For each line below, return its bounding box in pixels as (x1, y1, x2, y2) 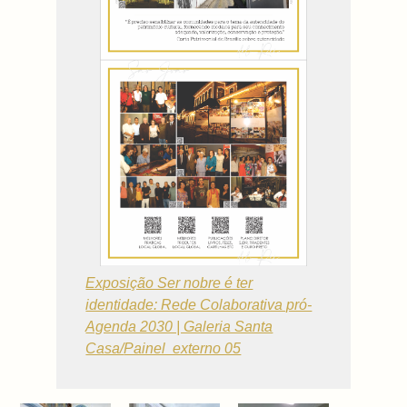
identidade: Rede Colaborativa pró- (85, 297, 313, 313)
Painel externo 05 (124, 341, 242, 357)
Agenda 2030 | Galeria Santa (85, 319, 273, 335)
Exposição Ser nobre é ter (85, 275, 253, 292)
